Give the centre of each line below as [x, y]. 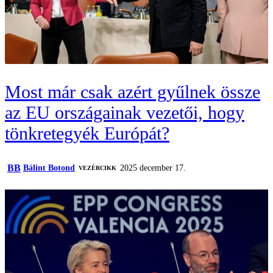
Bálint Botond [49, 168]
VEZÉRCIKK [97, 168]
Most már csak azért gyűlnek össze [133, 91]
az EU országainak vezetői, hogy [125, 112]
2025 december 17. [153, 168]
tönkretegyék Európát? [87, 133]
